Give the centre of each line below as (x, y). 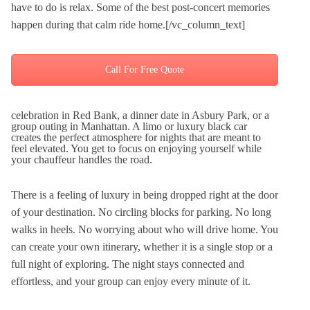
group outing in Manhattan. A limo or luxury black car (129, 126)
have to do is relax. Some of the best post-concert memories (140, 7)
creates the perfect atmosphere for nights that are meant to (136, 137)
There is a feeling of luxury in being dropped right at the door (145, 195)
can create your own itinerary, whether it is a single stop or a (142, 247)
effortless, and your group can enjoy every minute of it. (131, 281)
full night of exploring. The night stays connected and (128, 264)
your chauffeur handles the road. (82, 159)
